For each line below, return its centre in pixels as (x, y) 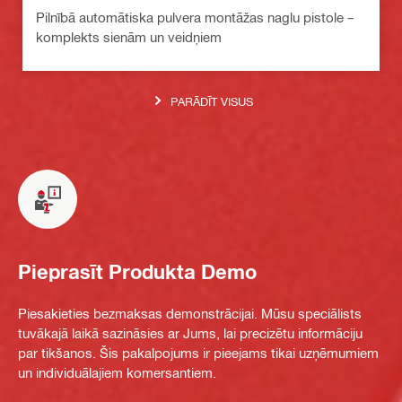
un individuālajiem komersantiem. (117, 372)
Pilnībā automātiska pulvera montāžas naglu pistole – (195, 17)
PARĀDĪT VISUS (211, 100)
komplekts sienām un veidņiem (129, 37)
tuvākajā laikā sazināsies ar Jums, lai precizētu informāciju (190, 333)
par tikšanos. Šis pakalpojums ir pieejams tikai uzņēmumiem (198, 353)
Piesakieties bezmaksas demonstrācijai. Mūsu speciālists (190, 313)
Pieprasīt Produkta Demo (137, 271)
